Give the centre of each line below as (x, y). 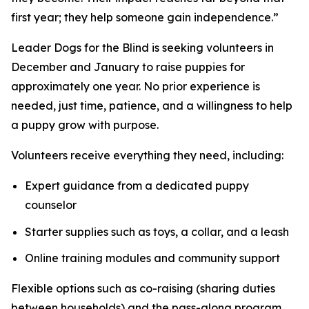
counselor (51, 205)
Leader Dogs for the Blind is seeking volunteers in (142, 48)
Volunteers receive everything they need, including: (147, 155)
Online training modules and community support (152, 258)
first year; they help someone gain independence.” (145, 17)
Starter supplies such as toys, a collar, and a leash (157, 231)
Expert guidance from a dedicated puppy (137, 186)
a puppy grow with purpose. (85, 125)
